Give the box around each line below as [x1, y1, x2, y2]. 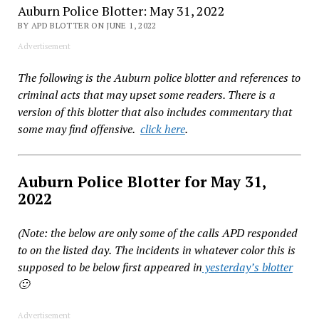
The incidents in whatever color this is [114, 241, 296, 258]
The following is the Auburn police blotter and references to [17, 69, 300, 85]
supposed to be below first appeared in [17, 258, 202, 275]
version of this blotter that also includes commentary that [17, 103, 292, 120]
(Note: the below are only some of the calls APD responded [17, 224, 298, 241]
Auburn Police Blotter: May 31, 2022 [17, 1, 225, 19]
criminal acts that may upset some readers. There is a [17, 86, 276, 103]
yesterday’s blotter [202, 258, 293, 275]
